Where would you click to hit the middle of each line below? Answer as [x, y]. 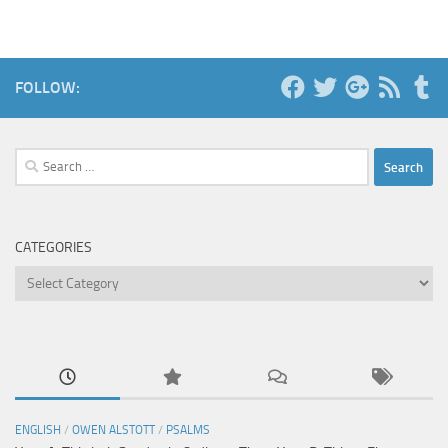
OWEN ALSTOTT [113, 430]
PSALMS [188, 430]
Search [35, 159]
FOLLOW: [47, 88]
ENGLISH [38, 430]
